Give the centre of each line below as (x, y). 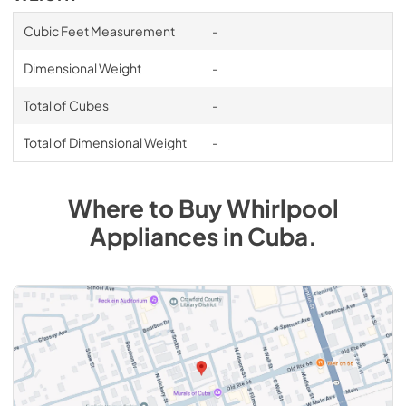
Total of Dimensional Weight (105, 142)
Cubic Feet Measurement (99, 31)
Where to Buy (147, 208)
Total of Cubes (66, 105)
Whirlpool (282, 208)
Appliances (154, 236)
